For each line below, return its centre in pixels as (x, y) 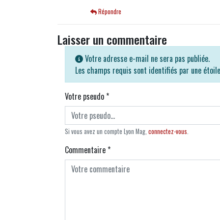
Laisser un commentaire (112, 40)
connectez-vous (168, 132)
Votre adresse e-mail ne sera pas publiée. (146, 59)
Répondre (109, 12)
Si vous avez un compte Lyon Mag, (107, 132)
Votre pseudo (85, 96)
